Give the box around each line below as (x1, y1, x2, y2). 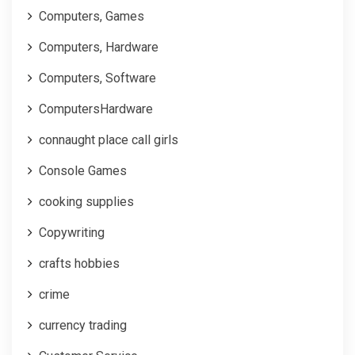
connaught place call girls (39, 132, 178, 147)
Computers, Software (39, 70, 156, 86)
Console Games (39, 162, 127, 178)
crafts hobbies (39, 255, 120, 271)
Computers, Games (39, 8, 144, 24)
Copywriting (39, 224, 105, 240)
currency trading (39, 317, 127, 333)
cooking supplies (39, 193, 134, 209)
